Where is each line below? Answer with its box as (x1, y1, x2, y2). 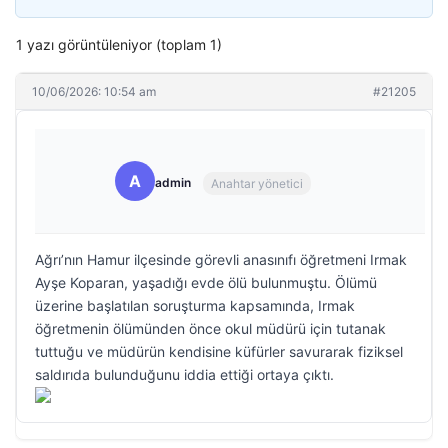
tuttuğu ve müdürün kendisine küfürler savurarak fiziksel (35, 343, 403, 360)
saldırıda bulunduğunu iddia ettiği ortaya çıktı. (35, 366, 334, 383)
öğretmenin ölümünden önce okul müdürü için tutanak (35, 320, 386, 337)
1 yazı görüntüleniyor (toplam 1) (16, 36, 222, 53)
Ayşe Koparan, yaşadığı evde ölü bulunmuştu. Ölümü (35, 274, 377, 291)
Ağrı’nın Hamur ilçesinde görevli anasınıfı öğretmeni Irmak (35, 251, 407, 268)
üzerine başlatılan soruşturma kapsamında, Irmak (35, 297, 355, 314)
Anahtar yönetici (211, 175, 303, 191)
